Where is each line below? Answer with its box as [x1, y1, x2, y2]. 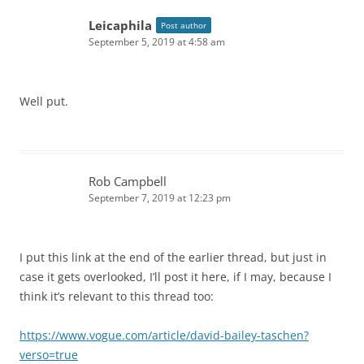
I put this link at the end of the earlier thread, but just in [19, 249, 327, 266]
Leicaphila [89, 17, 152, 34]
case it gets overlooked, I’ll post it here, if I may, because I [19, 269, 331, 285]
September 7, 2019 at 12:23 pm [89, 191, 231, 206]
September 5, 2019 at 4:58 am [89, 35, 225, 50]
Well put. [19, 93, 68, 110]
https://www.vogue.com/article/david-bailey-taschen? [19, 327, 309, 344]
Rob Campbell [89, 173, 167, 190]
